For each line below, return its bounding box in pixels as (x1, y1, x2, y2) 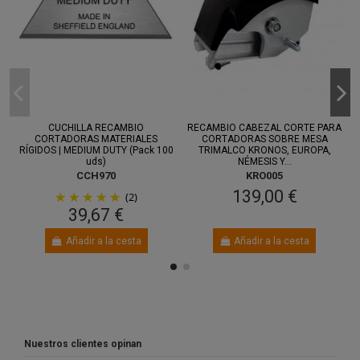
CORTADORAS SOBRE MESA (201, 133, 328, 145)
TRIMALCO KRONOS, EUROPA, (198, 145, 331, 157)
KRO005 (246, 169, 284, 182)
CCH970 (76, 169, 117, 182)
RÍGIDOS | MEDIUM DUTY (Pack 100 (18, 145, 174, 157)
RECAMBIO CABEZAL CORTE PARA (187, 122, 342, 134)
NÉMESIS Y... (237, 156, 292, 168)
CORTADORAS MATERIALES (35, 133, 158, 145)
